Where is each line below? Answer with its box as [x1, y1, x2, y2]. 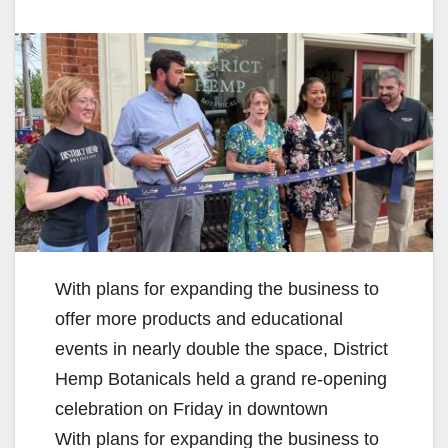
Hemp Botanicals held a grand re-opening [55, 369, 387, 390]
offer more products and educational [55, 309, 343, 330]
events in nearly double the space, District [55, 339, 388, 360]
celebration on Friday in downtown [55, 399, 328, 420]
